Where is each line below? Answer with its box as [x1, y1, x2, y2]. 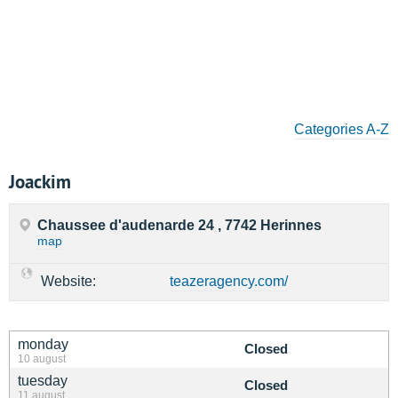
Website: [41, 274, 96, 289]
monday [18, 337, 68, 352]
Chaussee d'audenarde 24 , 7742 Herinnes [37, 218, 322, 233]
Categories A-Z [294, 122, 389, 137]
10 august [18, 353, 66, 364]
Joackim [9, 169, 71, 194]
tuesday [18, 373, 68, 388]
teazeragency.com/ [170, 274, 288, 289]
